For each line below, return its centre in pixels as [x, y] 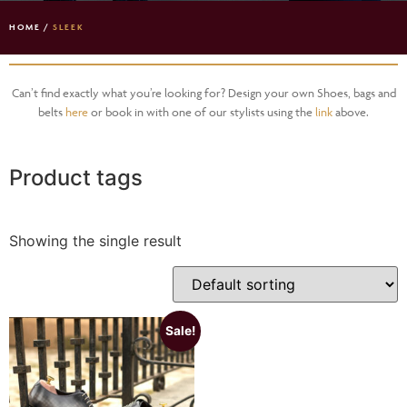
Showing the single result [95, 241]
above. [351, 111]
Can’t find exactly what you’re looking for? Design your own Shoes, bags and [203, 92]
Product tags [76, 178]
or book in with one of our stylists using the [202, 111]
